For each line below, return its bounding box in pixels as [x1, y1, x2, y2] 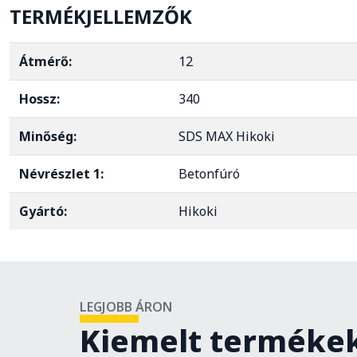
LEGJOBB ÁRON [80, 298, 172, 316]
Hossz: [19, 90, 60, 108]
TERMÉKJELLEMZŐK [10, 3, 192, 29]
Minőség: [19, 127, 76, 145]
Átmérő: [19, 53, 72, 70]
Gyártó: [19, 202, 67, 220]
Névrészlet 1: [19, 165, 104, 182]
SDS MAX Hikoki [178, 127, 275, 145]
